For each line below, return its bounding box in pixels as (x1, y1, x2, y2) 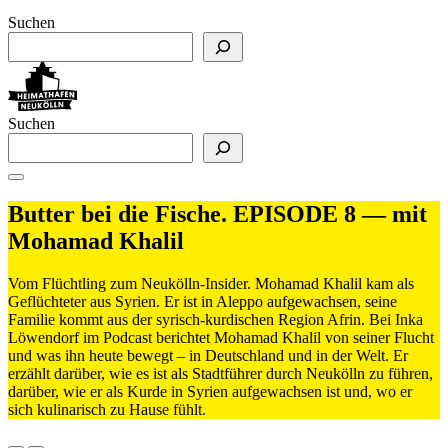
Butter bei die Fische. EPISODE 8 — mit (8, 201, 427, 228)
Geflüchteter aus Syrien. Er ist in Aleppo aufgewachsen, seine (8, 292, 397, 310)
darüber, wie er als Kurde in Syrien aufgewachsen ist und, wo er (8, 382, 412, 400)
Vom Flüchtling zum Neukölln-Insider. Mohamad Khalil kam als (8, 274, 414, 292)
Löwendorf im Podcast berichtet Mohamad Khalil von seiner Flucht (8, 328, 434, 346)
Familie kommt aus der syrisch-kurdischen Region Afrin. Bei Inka (8, 310, 423, 328)
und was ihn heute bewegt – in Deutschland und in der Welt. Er (8, 346, 408, 364)
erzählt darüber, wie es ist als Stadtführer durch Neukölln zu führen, (8, 364, 433, 382)
